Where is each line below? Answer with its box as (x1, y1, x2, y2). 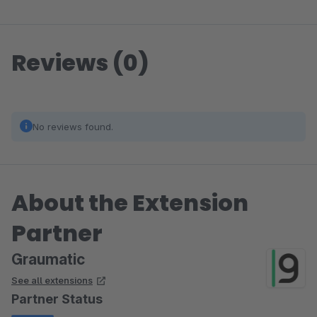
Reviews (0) (11, 47, 149, 79)
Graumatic (11, 250, 85, 268)
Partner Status (11, 292, 103, 306)
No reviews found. (33, 121, 113, 132)
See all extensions (11, 275, 93, 286)
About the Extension (11, 187, 248, 219)
